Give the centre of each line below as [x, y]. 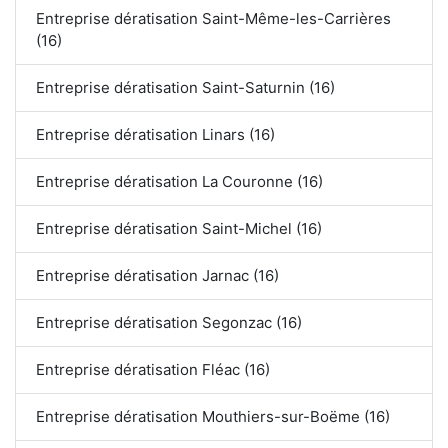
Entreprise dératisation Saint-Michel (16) [179, 228]
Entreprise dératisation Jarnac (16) [157, 275]
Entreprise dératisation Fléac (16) [153, 369]
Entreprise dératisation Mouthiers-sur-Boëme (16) [213, 416]
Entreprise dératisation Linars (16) [155, 134]
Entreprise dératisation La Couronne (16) [179, 181]
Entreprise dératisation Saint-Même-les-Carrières [213, 18]
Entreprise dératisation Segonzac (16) [169, 322]
